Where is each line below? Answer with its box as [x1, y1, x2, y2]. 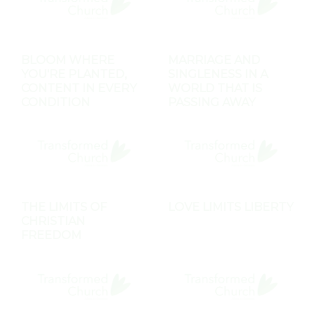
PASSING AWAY [168, 95, 255, 109]
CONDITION [21, 95, 90, 109]
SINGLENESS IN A [168, 67, 268, 81]
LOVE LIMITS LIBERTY [168, 200, 293, 214]
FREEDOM [21, 229, 82, 243]
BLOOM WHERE [21, 53, 115, 67]
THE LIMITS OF [21, 200, 107, 214]
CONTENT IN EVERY [21, 81, 136, 95]
